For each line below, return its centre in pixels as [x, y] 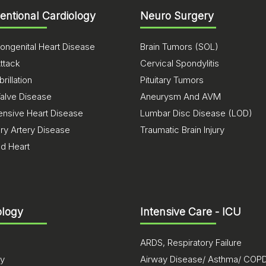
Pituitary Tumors [172, 80]
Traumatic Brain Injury [182, 130]
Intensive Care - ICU [191, 212]
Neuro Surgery [177, 16]
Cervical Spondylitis [180, 63]
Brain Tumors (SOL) [179, 47]
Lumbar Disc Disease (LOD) [196, 113]
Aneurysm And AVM [180, 96]
